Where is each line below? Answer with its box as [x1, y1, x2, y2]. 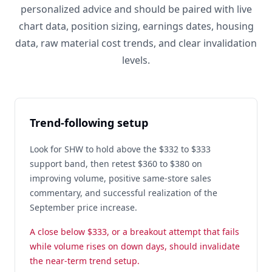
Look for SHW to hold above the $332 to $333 [30, 143, 211, 155]
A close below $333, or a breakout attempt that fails [30, 226, 239, 237]
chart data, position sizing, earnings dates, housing [18, 19, 254, 33]
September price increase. [30, 202, 137, 213]
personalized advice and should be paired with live [20, 2, 252, 16]
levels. [122, 53, 150, 67]
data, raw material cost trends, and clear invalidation [15, 36, 257, 50]
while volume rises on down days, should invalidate [30, 240, 240, 252]
